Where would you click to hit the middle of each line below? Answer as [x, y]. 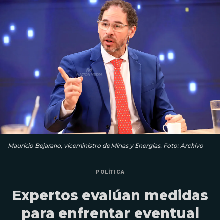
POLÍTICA [110, 172]
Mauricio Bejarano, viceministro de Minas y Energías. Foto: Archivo [106, 146]
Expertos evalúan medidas [110, 196]
